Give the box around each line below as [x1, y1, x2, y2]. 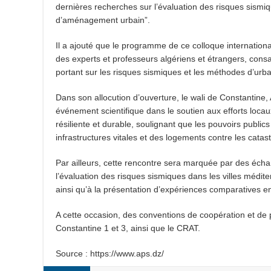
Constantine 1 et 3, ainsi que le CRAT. [56, 223, 200, 233]
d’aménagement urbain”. [56, 15, 150, 25]
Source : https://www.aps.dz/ [56, 249, 164, 258]
